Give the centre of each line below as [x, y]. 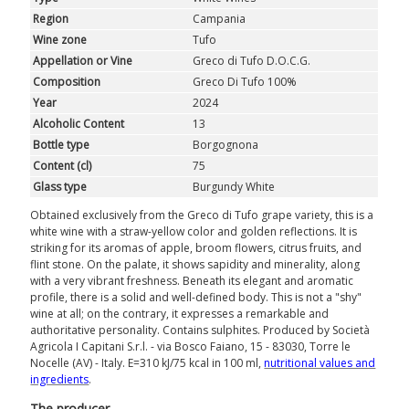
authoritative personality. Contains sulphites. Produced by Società [200, 330]
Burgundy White [234, 187]
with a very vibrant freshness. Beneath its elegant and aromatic [192, 281]
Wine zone [60, 40]
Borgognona [226, 145]
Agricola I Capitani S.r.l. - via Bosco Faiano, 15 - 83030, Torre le [191, 347]
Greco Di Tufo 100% [245, 82]
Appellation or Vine [83, 61]
